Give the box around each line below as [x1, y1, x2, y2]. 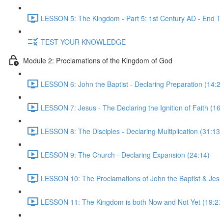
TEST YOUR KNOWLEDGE [41, 36, 126, 47]
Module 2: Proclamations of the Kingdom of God [23, 55, 172, 65]
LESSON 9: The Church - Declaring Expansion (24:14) [41, 149, 210, 160]
